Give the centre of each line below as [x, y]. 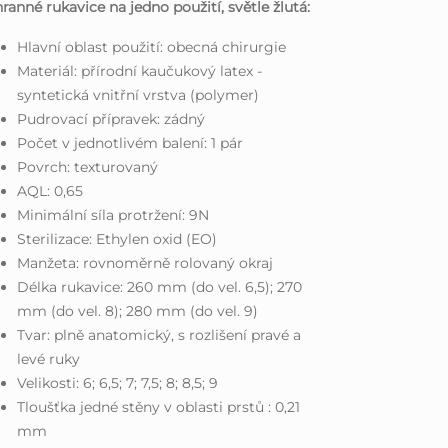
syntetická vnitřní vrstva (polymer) [138, 94]
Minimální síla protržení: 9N [113, 214]
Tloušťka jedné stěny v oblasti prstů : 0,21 [159, 406]
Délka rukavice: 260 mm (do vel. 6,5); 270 [160, 286]
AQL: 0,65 [50, 190]
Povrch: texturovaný [88, 166]
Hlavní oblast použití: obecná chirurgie [152, 46]
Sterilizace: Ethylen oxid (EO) [117, 238]
